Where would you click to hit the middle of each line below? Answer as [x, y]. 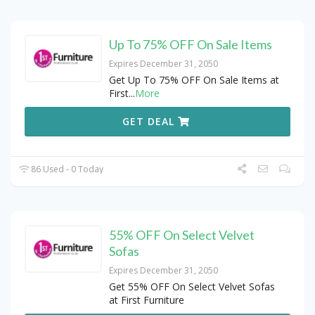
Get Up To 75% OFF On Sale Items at [194, 79]
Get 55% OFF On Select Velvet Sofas [192, 286]
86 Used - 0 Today [66, 169]
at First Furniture [147, 300]
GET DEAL [150, 121]
